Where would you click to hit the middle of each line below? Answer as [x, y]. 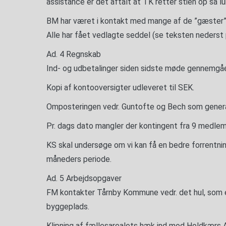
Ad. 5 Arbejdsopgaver [84, 178]
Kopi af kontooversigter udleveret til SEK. [120, 88]
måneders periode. [79, 159]
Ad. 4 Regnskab [74, 54]
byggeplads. [68, 207]
